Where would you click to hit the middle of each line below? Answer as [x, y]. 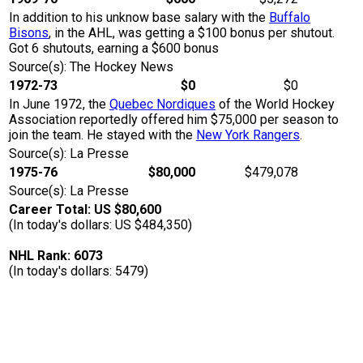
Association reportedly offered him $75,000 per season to [174, 120]
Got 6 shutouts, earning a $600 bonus [114, 49]
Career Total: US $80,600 [85, 210]
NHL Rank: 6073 [56, 256]
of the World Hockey [275, 105]
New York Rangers [248, 135]
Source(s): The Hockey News [91, 67]
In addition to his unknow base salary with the [139, 18]
